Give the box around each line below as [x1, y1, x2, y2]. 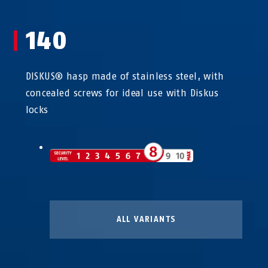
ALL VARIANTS [116, 214, 176, 225]
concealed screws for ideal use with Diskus [25, 87, 219, 99]
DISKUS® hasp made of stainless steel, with [25, 70, 224, 82]
